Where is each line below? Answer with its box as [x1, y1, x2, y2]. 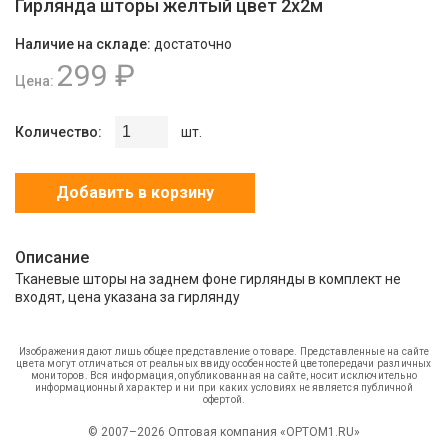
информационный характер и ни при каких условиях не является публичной [35, 381, 413, 393]
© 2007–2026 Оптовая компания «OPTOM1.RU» [88, 424, 360, 439]
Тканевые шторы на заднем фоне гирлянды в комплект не [15, 270, 401, 287]
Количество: [15, 123, 105, 140]
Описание [15, 247, 89, 267]
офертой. [202, 393, 246, 405]
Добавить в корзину [56, 182, 214, 202]
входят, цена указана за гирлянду [15, 288, 240, 305]
